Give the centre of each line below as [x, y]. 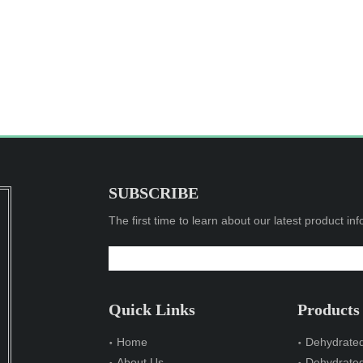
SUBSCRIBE [154, 193]
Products [329, 310]
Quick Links [152, 310]
